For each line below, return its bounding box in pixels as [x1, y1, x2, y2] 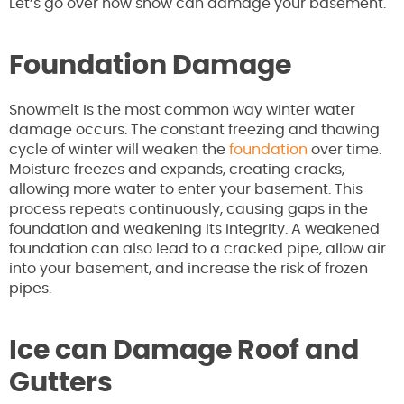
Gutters [9, 370, 113, 398]
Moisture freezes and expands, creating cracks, [9, 162, 344, 178]
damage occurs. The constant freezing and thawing [9, 123, 380, 138]
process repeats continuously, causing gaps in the [9, 202, 368, 217]
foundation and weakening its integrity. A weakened [9, 222, 380, 237]
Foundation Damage [9, 52, 297, 80]
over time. [308, 142, 381, 158]
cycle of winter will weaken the [9, 142, 229, 158]
